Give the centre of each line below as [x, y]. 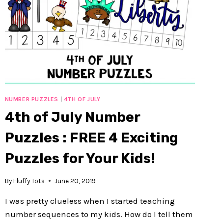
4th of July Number [72, 117]
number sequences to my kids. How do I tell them [99, 214]
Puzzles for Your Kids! [80, 159]
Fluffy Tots [29, 181]
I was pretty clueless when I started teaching [90, 201]
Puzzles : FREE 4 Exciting [91, 138]
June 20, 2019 [75, 181]
